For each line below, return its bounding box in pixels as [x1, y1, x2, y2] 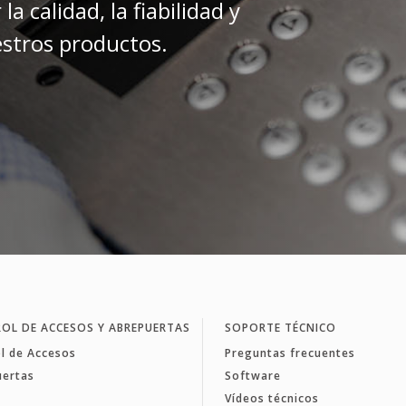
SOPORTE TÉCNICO [224, 319, 336, 335]
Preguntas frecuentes [224, 344, 355, 361]
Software [224, 367, 281, 383]
